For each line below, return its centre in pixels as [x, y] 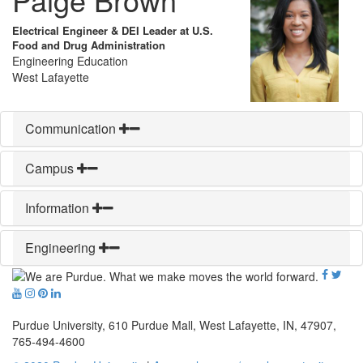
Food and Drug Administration [89, 45]
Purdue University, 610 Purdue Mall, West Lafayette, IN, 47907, [174, 325]
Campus [51, 169]
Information [59, 208]
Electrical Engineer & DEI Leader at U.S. [113, 31]
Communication [72, 129]
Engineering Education [70, 61]
